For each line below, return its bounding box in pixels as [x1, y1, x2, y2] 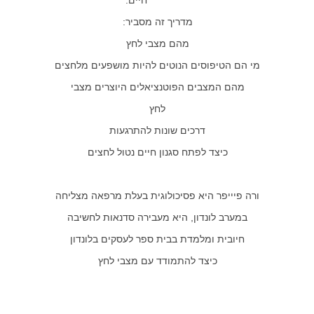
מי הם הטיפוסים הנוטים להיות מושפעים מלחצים [55, 60, 260, 71]
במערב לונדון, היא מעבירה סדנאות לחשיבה [67, 212, 247, 223]
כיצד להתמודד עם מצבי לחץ [97, 255, 217, 266]
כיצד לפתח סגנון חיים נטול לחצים [87, 146, 228, 158]
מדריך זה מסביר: [122, 16, 193, 27]
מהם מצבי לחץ [125, 38, 189, 49]
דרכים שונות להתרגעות [109, 125, 205, 136]
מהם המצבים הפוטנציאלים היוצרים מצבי [70, 81, 245, 93]
